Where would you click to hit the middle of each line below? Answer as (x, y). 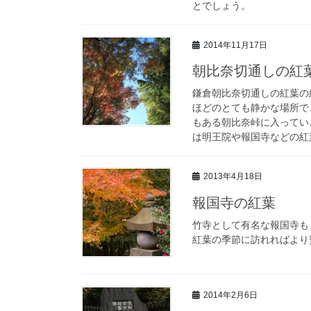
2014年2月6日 (230, 295)
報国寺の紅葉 (234, 203)
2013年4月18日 (233, 177)
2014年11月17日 (235, 45)
